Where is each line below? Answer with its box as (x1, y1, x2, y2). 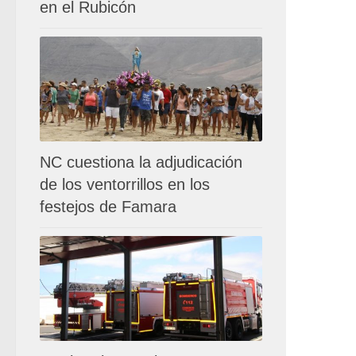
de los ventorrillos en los (40, 175, 210, 193)
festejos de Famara (40, 197, 176, 215)
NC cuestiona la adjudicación (40, 153, 242, 171)
